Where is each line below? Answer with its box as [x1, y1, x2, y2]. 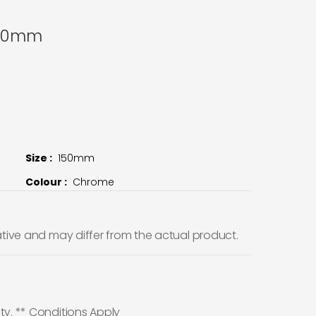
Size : [25, 150, 54, 165]
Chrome [73, 174, 114, 189]
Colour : [25, 174, 69, 189]
